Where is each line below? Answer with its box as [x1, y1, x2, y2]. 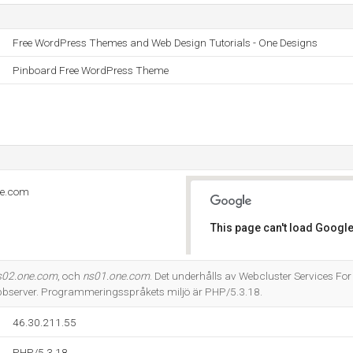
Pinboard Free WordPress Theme [13, 64, 169, 76]
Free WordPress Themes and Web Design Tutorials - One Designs [13, 36, 318, 49]
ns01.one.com [83, 269, 150, 282]
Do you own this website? [221, 263, 333, 274]
